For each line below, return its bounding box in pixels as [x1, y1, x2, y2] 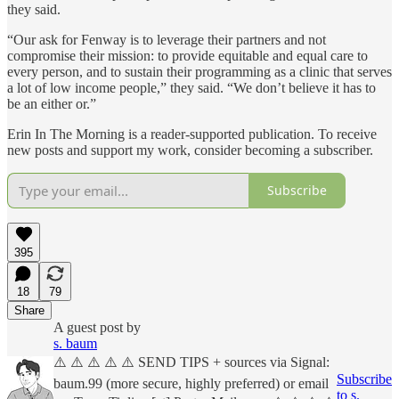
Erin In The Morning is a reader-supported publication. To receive [7, 126, 377, 142]
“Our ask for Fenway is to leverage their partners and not [7, 31, 326, 47]
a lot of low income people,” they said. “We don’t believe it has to [7, 79, 376, 95]
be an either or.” [7, 95, 96, 111]
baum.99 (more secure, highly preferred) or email [53, 375, 329, 391]
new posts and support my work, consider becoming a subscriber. [7, 142, 373, 158]
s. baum [53, 335, 97, 351]
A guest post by [53, 319, 141, 335]
